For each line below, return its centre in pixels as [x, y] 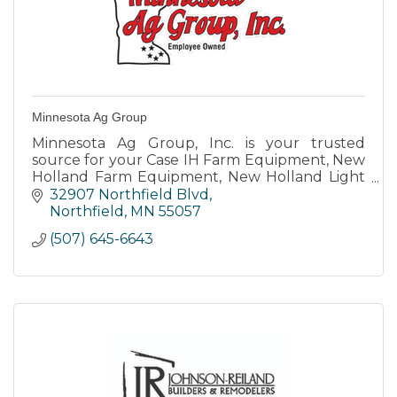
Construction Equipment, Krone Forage [198, 194]
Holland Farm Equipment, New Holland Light [198, 177]
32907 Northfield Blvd [129, 194]
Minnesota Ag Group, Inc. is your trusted [198, 144]
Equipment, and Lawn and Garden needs [178, 211]
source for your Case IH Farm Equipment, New [198, 160]
